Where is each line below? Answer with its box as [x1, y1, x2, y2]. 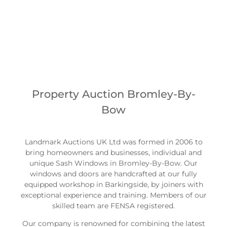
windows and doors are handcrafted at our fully [30, 169, 197, 178]
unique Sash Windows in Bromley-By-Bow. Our [29, 158, 198, 168]
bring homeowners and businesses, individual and [25, 147, 202, 157]
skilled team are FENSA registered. [52, 201, 175, 210]
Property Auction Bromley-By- [31, 88, 196, 101]
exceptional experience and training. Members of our [20, 190, 207, 200]
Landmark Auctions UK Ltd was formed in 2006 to [24, 137, 203, 146]
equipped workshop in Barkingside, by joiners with [24, 179, 203, 189]
